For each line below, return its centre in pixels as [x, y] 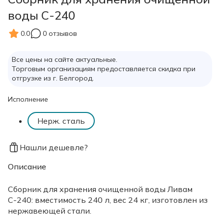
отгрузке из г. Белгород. [53, 78]
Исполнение [28, 99]
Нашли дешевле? [54, 148]
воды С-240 [41, 15]
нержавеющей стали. [50, 211]
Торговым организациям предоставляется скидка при [104, 69]
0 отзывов [60, 33]
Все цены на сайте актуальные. [65, 60]
